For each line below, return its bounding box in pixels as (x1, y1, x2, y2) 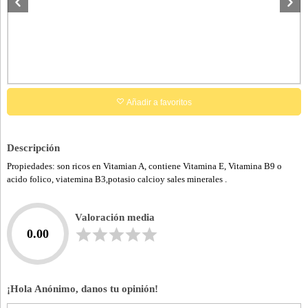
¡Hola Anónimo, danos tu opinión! (7, 283, 158, 294)
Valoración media (75, 211, 155, 223)
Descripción (7, 142, 60, 153)
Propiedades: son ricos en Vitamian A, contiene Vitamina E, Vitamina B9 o (7, 161, 282, 171)
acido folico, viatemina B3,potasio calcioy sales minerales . (7, 174, 227, 184)
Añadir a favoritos (124, 98, 192, 107)
